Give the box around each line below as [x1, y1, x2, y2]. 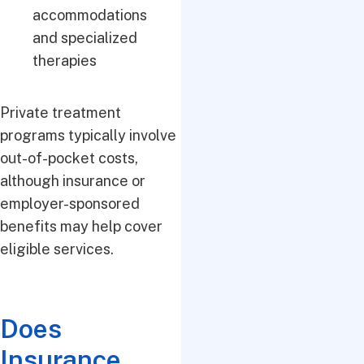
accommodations [32, 6, 147, 24]
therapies [32, 52, 97, 69]
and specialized [32, 29, 137, 46]
